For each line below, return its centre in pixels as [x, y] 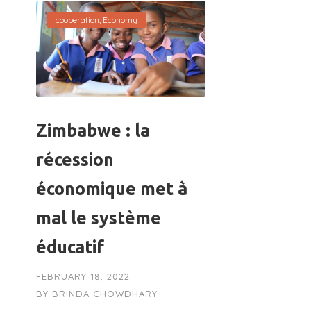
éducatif [70, 247]
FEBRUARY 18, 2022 [83, 277]
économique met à [112, 189]
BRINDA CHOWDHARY [105, 294]
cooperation [77, 19]
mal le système [99, 218]
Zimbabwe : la [93, 131]
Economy [120, 19]
